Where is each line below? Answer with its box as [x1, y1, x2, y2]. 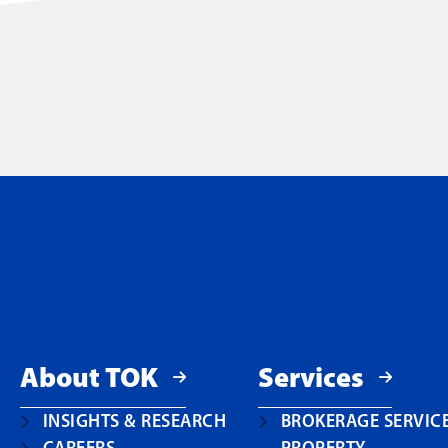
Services [258, 359, 365, 394]
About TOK [20, 359, 158, 394]
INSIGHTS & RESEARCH [42, 410, 226, 432]
